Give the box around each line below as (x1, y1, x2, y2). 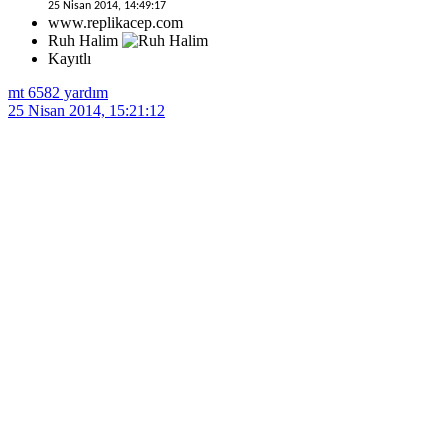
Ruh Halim (48, 31, 122, 49)
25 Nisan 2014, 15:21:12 (8, 101, 165, 119)
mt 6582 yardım (8, 83, 108, 101)
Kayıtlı (48, 49, 91, 67)
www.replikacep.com (48, 13, 183, 31)
